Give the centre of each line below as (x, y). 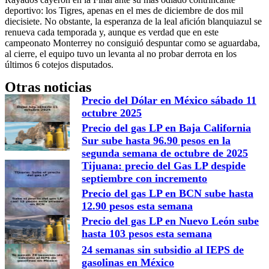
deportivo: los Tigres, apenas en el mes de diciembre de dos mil (124, 11)
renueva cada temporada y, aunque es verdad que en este (112, 32)
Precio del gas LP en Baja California (166, 128)
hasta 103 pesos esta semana (147, 234)
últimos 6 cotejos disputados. (59, 65)
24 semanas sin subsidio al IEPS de (163, 250)
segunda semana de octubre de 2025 (165, 153)
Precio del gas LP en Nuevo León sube (170, 221)
